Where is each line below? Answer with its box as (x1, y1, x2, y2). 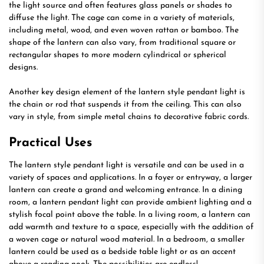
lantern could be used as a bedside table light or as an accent (9, 247, 236, 256)
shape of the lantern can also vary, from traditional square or (9, 38, 236, 47)
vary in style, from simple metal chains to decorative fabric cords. (9, 113, 249, 121)
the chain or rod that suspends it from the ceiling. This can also (9, 100, 242, 109)
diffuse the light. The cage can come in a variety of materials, (9, 14, 235, 22)
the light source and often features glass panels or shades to (9, 1, 232, 10)
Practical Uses (9, 137, 92, 149)
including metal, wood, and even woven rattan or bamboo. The (9, 26, 239, 35)
